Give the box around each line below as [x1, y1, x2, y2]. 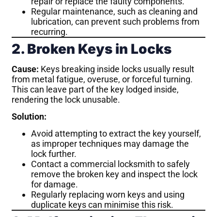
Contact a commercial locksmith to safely [31, 159, 190, 170]
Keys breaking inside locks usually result [39, 63, 194, 74]
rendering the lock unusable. [12, 94, 120, 105]
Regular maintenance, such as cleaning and [31, 6, 198, 16]
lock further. [31, 149, 77, 159]
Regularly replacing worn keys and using [31, 189, 185, 200]
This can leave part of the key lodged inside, [12, 84, 179, 94]
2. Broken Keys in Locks [12, 40, 171, 57]
